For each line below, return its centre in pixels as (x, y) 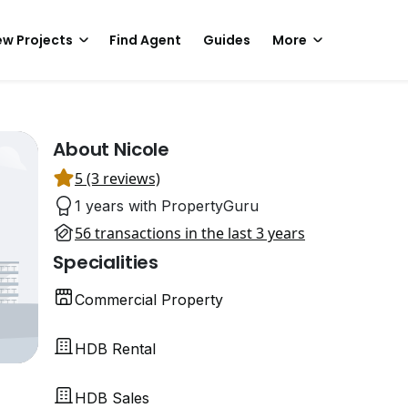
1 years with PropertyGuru (167, 206)
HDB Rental (115, 349)
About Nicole (112, 149)
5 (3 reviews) (117, 178)
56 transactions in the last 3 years (190, 233)
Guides (227, 40)
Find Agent (145, 40)
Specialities (106, 262)
